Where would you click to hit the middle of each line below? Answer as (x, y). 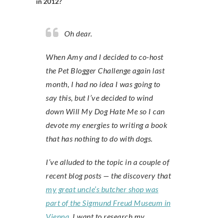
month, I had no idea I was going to (103, 84)
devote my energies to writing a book (107, 125)
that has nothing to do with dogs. (99, 138)
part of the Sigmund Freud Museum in (108, 203)
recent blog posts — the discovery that (108, 175)
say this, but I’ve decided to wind (99, 98)
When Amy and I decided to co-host (105, 57)
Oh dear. (81, 33)
